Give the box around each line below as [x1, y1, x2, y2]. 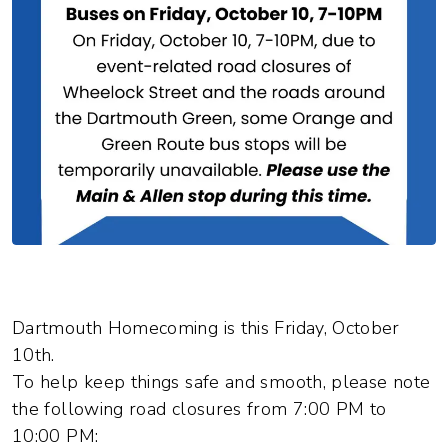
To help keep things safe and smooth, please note [12, 370, 431, 394]
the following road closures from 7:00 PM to [12, 397, 387, 421]
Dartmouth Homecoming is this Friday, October [12, 316, 400, 340]
